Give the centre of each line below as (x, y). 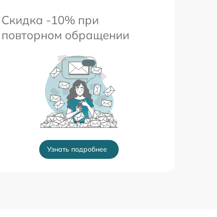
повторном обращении (65, 35)
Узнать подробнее (77, 149)
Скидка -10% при (50, 20)
